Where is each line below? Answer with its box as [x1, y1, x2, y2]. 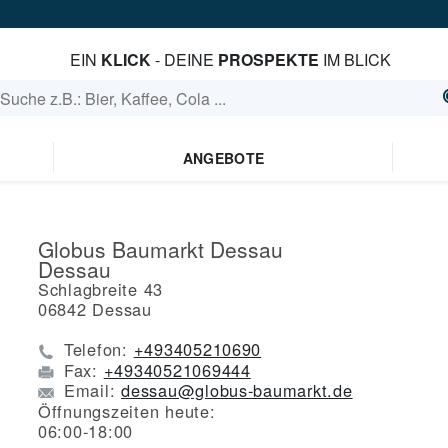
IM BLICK [318, 48, 391, 71]
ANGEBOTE [182, 148, 265, 168]
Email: [64, 378, 122, 403]
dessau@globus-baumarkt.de [121, 378, 353, 403]
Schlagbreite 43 [38, 277, 164, 301]
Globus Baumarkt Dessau [38, 234, 283, 264]
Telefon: [64, 337, 134, 361]
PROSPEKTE [217, 48, 319, 71]
